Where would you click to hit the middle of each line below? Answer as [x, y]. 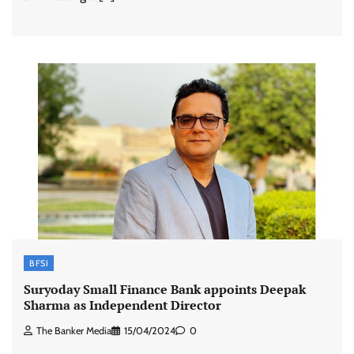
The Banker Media [74, 330]
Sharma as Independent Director [122, 305]
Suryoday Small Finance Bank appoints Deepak [165, 290]
